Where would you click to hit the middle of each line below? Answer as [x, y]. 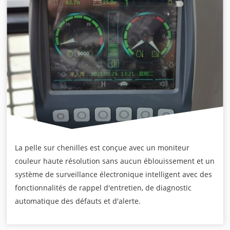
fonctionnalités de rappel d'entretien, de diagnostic [103, 188]
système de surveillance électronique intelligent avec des [114, 175]
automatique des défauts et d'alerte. [78, 201]
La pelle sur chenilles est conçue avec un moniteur [102, 148]
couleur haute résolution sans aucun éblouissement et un [115, 161]
